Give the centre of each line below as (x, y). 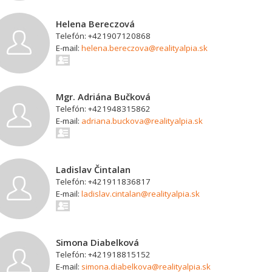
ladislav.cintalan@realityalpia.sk (141, 194)
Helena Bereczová (96, 24)
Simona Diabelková (98, 242)
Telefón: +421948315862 (104, 109)
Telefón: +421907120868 (104, 36)
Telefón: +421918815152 (104, 254)
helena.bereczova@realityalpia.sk (145, 48)
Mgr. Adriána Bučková (104, 97)
